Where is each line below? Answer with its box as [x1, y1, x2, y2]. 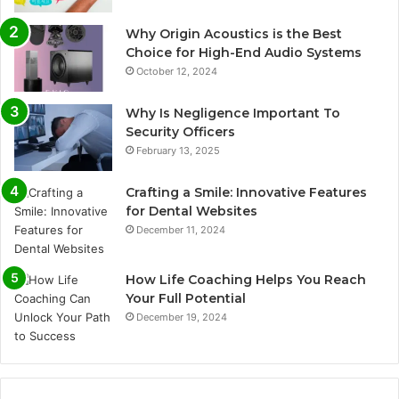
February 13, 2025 [136, 144, 220, 158]
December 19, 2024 [136, 311, 227, 324]
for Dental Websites [126, 203, 257, 220]
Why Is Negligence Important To [126, 105, 340, 122]
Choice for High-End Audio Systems [126, 45, 362, 61]
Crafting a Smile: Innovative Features [126, 184, 367, 201]
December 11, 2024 [136, 224, 225, 237]
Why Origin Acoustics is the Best [126, 26, 342, 43]
